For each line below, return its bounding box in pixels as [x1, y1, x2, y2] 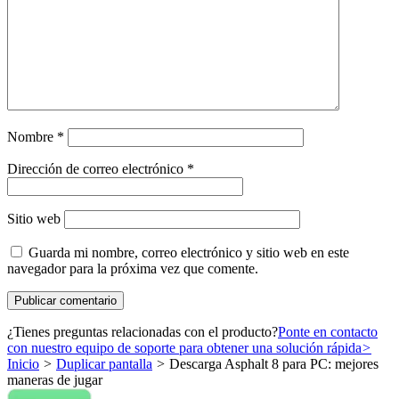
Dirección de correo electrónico [7, 160, 187, 176]
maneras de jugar [7, 371, 102, 387]
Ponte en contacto [278, 323, 378, 339]
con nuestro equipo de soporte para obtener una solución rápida [7, 339, 362, 355]
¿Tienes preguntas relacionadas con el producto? [7, 323, 278, 339]
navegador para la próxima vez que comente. [7, 260, 258, 276]
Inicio [7, 355, 39, 371]
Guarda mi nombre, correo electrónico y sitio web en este [28, 244, 349, 260]
